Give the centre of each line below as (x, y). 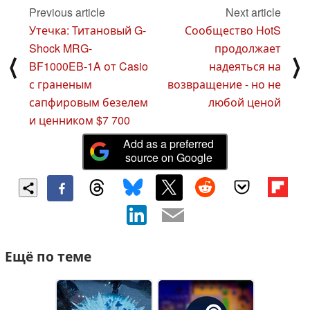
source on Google (168, 157)
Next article (253, 12)
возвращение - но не (224, 84)
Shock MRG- (61, 48)
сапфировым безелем (89, 102)
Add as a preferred (169, 143)
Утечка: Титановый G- (88, 30)
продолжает (248, 48)
